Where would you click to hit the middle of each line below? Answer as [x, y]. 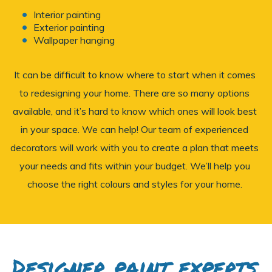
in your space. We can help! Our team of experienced [134, 129]
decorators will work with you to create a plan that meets [134, 147]
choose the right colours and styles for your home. [134, 184]
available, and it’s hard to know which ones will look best [134, 111]
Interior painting [67, 14]
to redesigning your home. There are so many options [134, 93]
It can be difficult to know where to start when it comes [134, 74]
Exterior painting [69, 27]
